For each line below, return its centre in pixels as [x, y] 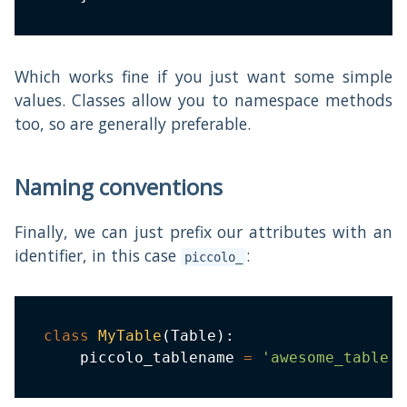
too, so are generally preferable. [133, 124]
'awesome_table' [330, 358]
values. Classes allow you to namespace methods [203, 100]
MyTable [130, 336]
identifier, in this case [98, 256]
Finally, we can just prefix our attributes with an [203, 232]
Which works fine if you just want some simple [203, 77]
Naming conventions [119, 187]
